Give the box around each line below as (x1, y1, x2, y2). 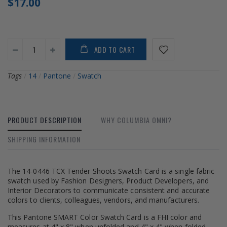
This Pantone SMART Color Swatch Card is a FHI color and (8, 212, 202, 222)
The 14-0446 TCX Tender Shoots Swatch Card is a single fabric (8, 166, 215, 176)
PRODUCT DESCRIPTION (8, 114, 82, 125)
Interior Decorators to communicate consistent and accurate (8, 185, 210, 195)
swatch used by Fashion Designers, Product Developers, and (8, 175, 209, 185)
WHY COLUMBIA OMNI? (101, 114, 172, 125)
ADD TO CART (94, 44, 135, 55)
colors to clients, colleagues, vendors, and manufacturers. (8, 195, 200, 205)
